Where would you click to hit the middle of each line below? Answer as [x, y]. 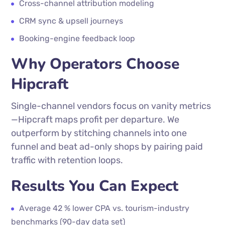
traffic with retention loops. [67, 160]
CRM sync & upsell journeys [71, 21]
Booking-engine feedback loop [77, 38]
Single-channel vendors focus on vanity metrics [111, 106]
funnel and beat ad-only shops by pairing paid [107, 147]
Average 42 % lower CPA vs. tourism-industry [104, 208]
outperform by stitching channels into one [99, 133]
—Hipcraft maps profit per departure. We [95, 120]
